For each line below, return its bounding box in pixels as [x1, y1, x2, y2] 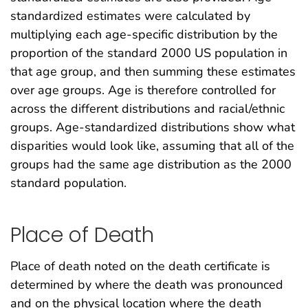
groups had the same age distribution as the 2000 [10, 156, 291, 173]
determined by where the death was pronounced [10, 276, 283, 293]
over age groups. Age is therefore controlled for [10, 82, 276, 99]
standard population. [10, 175, 126, 192]
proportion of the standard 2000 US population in [10, 45, 287, 62]
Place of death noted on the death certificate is [10, 257, 270, 274]
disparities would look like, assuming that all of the [10, 137, 294, 155]
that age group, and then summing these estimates [10, 63, 296, 80]
